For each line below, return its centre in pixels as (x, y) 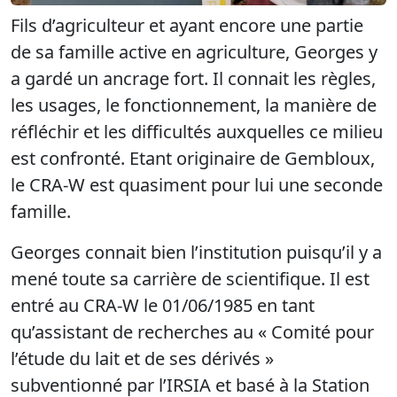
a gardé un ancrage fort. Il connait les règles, (193, 78)
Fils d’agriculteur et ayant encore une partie (187, 25)
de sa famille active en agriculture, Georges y (194, 51)
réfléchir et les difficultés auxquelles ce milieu (197, 131)
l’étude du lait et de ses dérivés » (142, 358)
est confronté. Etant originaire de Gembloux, (193, 158)
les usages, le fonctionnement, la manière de (194, 105)
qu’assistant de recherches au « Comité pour (192, 331)
